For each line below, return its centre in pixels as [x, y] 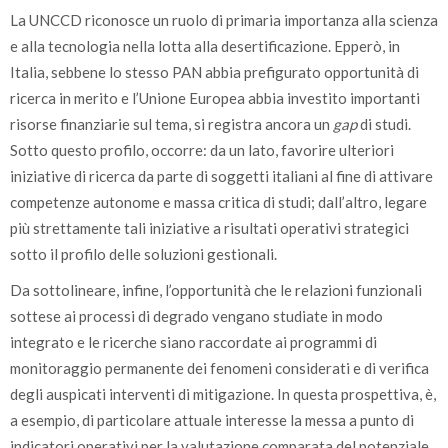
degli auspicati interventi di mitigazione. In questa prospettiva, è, [223, 394]
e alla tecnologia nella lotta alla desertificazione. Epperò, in [205, 46]
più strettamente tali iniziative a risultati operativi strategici [209, 228]
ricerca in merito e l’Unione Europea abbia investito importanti [215, 98]
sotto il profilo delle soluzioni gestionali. [143, 254]
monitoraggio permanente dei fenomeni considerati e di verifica [219, 368]
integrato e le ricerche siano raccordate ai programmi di [193, 342]
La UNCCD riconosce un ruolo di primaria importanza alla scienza [224, 20]
